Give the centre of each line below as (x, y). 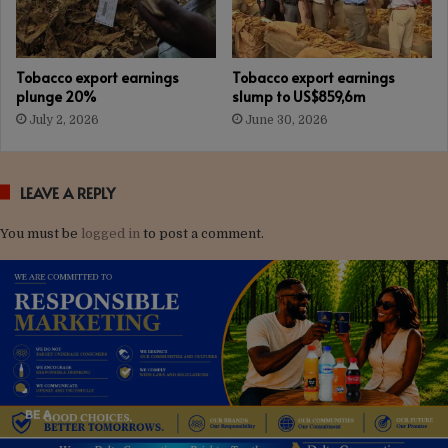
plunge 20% (56, 96)
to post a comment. (202, 233)
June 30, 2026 (286, 119)
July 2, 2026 (64, 119)
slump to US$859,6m (299, 96)
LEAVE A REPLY (67, 192)
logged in (110, 233)
